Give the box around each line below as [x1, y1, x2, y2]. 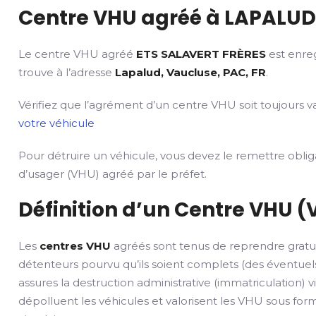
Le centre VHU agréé [18, 47, 137, 61]
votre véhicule [18, 116, 95, 130]
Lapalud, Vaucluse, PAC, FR [115, 66, 267, 79]
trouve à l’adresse [18, 66, 116, 79]
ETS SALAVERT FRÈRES [136, 47, 267, 61]
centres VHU [39, 239, 111, 253]
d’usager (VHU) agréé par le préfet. [18, 167, 207, 181]
